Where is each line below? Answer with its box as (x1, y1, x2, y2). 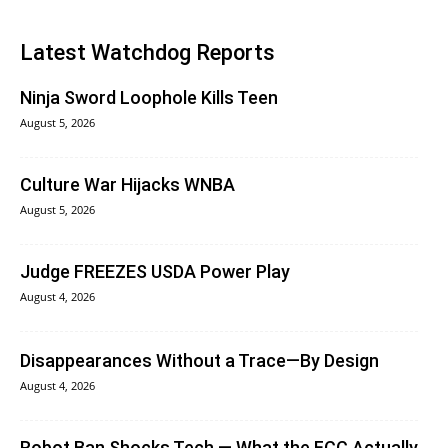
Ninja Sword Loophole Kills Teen (20, 87, 278, 109)
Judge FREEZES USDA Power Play (20, 261, 290, 283)
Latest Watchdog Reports (20, 40, 275, 66)
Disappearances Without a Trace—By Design (20, 350, 379, 372)
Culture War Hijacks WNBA (20, 174, 235, 196)
